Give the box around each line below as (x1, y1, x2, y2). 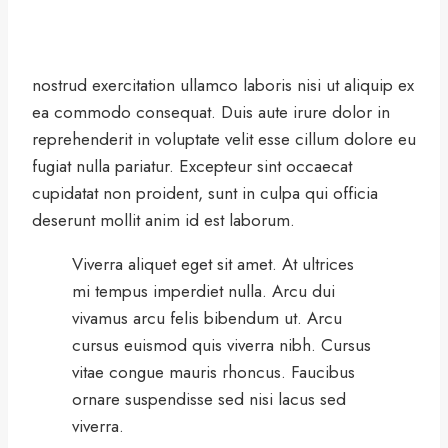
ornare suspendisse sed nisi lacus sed (72, 387, 346, 412)
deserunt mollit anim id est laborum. (32, 208, 295, 233)
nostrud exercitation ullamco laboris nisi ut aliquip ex (32, 73, 414, 98)
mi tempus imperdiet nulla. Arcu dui (72, 279, 335, 304)
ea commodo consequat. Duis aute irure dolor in (32, 100, 390, 125)
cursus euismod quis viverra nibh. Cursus (72, 333, 371, 358)
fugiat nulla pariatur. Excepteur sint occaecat (32, 154, 352, 179)
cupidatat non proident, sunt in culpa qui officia (32, 181, 378, 206)
